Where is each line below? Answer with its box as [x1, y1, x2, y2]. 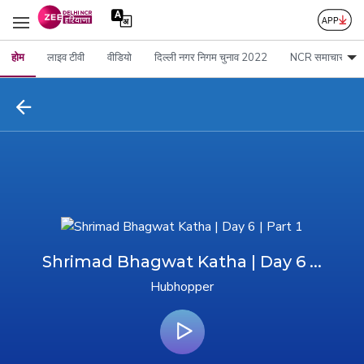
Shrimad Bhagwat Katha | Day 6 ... [42, 252, 322, 272]
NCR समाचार [290, 50, 344, 65]
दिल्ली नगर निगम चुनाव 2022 [154, 50, 267, 65]
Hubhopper [150, 278, 214, 297]
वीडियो [107, 50, 132, 65]
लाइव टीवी [47, 50, 84, 65]
